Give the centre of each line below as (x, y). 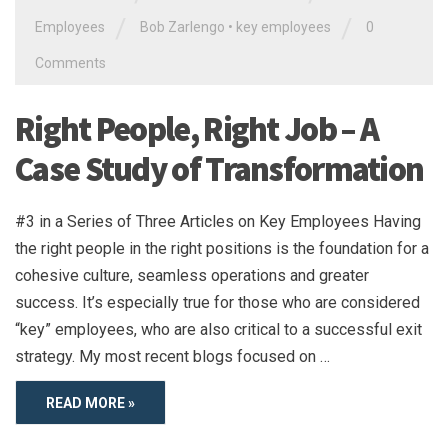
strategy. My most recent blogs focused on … (172, 356)
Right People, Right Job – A (197, 128)
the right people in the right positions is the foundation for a (222, 248)
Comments (70, 62)
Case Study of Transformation (219, 168)
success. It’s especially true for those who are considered (217, 302)
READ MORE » (90, 402)
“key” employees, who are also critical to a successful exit (218, 329)
